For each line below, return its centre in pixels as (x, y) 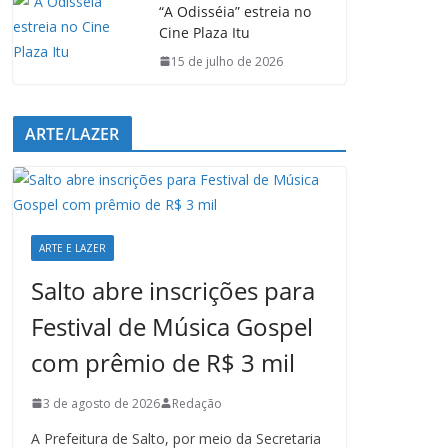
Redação (197, 403)
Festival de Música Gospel (172, 326)
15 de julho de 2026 (227, 61)
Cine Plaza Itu (204, 32)
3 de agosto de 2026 (101, 403)
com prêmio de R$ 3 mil (163, 362)
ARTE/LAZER (72, 133)
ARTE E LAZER (72, 247)
